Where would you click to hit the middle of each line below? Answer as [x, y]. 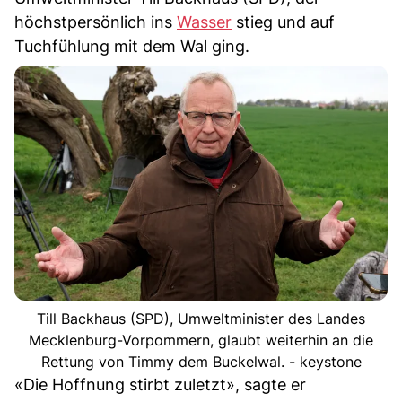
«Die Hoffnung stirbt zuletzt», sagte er [160, 384]
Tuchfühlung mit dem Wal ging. [132, 47]
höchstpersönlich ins [96, 22]
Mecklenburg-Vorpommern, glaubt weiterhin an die [201, 340]
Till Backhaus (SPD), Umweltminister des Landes [201, 318]
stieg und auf [283, 22]
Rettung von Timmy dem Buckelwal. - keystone [201, 361]
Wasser [204, 22]
